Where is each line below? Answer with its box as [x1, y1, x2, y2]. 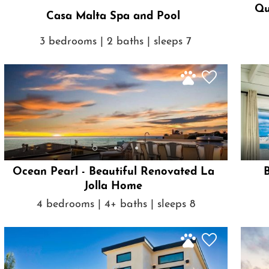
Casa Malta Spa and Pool [46, 11, 181, 23]
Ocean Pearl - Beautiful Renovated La [12, 166, 214, 178]
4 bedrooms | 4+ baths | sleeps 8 [36, 198, 195, 210]
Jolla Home [84, 181, 143, 193]
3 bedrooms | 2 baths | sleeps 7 [40, 35, 192, 47]
